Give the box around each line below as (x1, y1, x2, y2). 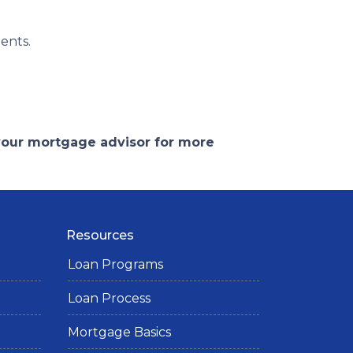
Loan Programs (68, 257, 163, 272)
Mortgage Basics (68, 325, 171, 340)
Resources (66, 228, 134, 243)
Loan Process (68, 291, 150, 306)
